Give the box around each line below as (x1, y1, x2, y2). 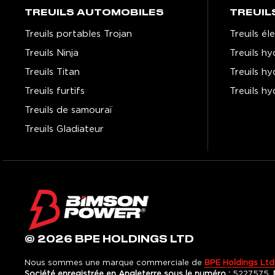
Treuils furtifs (25, 86, 85, 96)
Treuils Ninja (25, 48, 79, 58)
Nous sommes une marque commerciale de (25, 258, 204, 267)
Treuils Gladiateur (25, 124, 104, 134)
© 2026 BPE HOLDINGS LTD (25, 234, 194, 244)
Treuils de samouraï (25, 105, 112, 115)
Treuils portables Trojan (25, 29, 132, 39)
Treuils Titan (25, 67, 80, 77)
